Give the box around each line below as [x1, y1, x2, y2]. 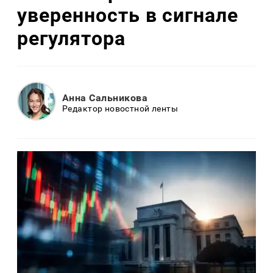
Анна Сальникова [62, 91, 148, 104]
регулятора [17, 26, 126, 50]
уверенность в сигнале [17, 3, 239, 27]
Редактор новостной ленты [62, 103, 179, 113]
